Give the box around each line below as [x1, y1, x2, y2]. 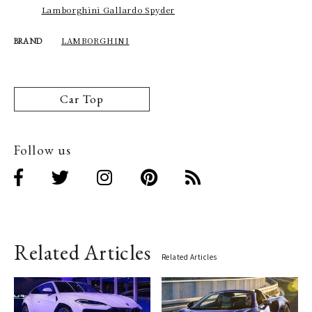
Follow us [14, 141, 72, 159]
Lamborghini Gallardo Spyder [41, 3, 175, 15]
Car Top [60, 91, 104, 107]
